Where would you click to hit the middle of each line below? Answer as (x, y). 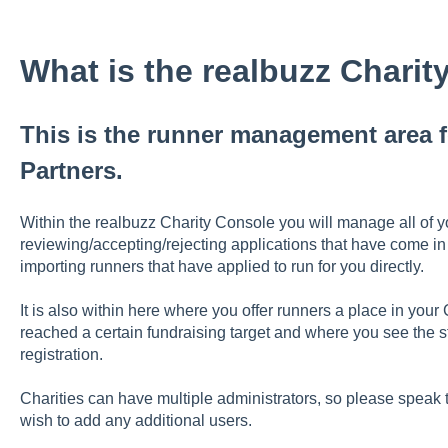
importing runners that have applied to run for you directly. (223, 266)
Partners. (71, 171)
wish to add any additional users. (137, 421)
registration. (63, 355)
